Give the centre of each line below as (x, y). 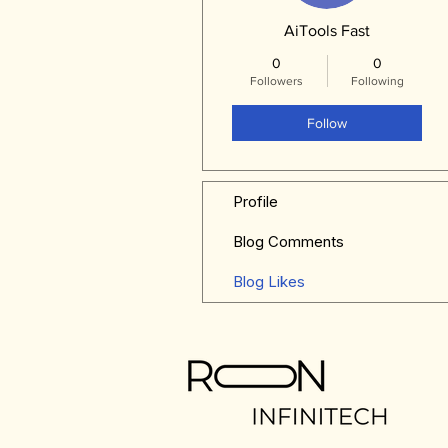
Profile (255, 201)
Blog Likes (269, 281)
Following (377, 81)
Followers (276, 81)
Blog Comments (288, 241)
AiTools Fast (327, 30)
